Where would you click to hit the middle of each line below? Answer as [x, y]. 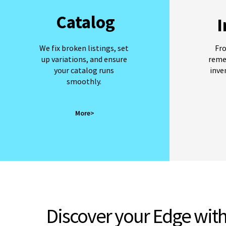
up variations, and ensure [84, 59]
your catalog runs [84, 70]
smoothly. [84, 81]
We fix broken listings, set [84, 48]
